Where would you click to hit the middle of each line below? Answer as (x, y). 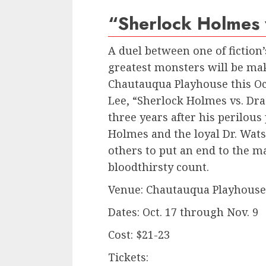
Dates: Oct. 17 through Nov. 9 (183, 212)
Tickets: (128, 257)
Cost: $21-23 (139, 235)
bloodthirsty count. (159, 167)
